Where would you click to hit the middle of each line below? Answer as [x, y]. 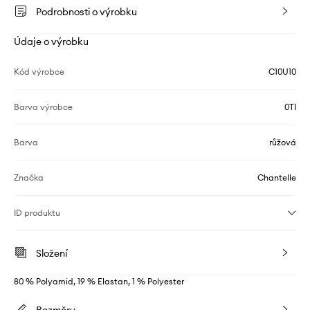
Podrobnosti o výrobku [86, 11]
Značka [29, 177]
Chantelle [277, 177]
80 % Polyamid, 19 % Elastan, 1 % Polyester [99, 281]
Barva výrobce [43, 107]
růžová [283, 142]
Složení [52, 253]
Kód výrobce [39, 71]
